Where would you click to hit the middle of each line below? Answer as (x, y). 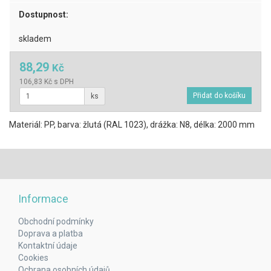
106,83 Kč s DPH (47, 82)
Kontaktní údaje (48, 246)
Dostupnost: (44, 15)
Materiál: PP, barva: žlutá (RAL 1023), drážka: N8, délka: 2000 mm (132, 125)
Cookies (33, 258)
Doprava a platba (51, 233)
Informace (43, 199)
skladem (35, 39)
